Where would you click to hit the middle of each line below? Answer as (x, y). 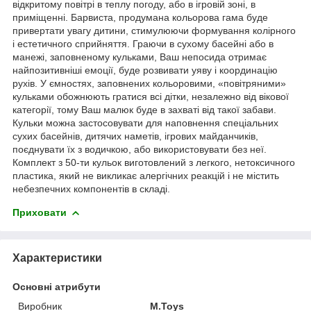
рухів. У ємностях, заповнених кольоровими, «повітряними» (149, 83)
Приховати (40, 212)
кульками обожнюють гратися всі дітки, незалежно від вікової (151, 96)
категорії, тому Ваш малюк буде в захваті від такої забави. (144, 109)
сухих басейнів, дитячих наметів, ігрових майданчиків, (135, 136)
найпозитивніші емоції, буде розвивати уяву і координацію (145, 70)
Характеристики (57, 258)
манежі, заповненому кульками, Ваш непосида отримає (140, 57)
